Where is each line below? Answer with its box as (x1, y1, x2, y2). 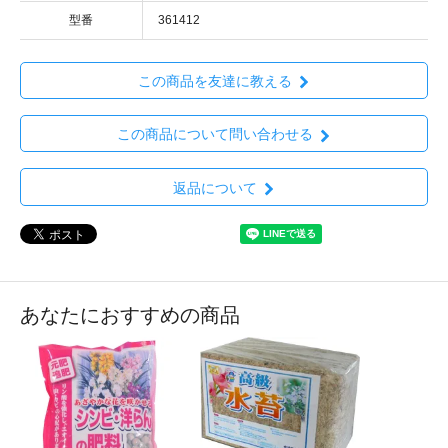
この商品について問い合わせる (116, 126, 313, 143)
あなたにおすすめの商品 (20, 303, 240, 326)
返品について (172, 179, 257, 196)
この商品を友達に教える (137, 73, 292, 90)
